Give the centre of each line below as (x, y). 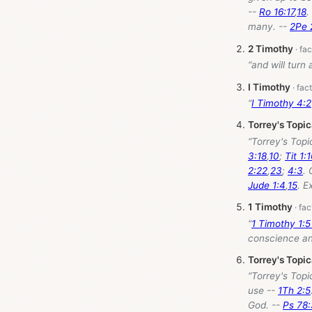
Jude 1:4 (267, 185)
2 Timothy (271, 48)
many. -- (269, 27)
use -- (263, 291)
